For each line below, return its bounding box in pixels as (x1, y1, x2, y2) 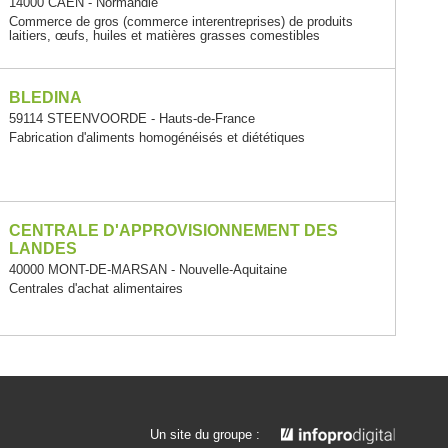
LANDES (8, 240, 77, 258)
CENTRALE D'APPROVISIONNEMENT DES (8, 222, 338, 240)
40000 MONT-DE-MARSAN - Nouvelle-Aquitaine (8, 262, 287, 278)
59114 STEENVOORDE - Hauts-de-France (8, 110, 255, 126)
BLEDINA (8, 88, 82, 106)
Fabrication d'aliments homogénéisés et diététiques (8, 129, 305, 145)
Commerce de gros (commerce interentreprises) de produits (8, 14, 353, 29)
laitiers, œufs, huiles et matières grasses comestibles (8, 28, 320, 43)
